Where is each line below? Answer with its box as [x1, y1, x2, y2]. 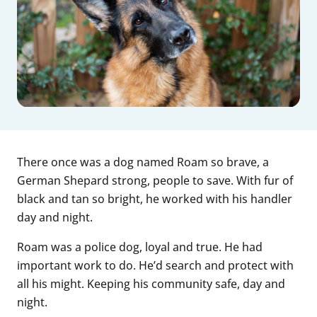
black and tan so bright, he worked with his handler [17, 190, 292, 207]
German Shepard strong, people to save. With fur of [17, 171, 293, 188]
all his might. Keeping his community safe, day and [17, 275, 285, 292]
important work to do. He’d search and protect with [17, 256, 294, 273]
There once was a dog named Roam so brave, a [17, 153, 269, 170]
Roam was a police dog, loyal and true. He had [17, 238, 263, 255]
